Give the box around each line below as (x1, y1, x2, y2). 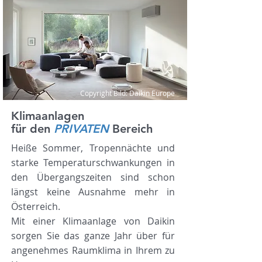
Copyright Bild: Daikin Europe (80, 88, 175, 98)
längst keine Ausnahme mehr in (11, 185, 175, 198)
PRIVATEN (54, 122, 109, 136)
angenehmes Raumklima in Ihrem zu (11, 244, 175, 257)
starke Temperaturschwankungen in (11, 156, 175, 169)
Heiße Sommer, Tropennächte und (11, 142, 175, 154)
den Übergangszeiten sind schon (11, 171, 175, 184)
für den (11, 122, 54, 136)
